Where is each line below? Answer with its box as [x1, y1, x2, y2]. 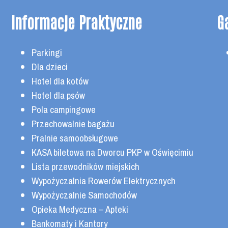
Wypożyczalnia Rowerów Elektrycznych [32, 175, 176, 188]
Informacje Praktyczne [11, 11, 142, 32]
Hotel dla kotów [32, 75, 89, 88]
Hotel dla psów [32, 89, 85, 102]
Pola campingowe [32, 103, 96, 117]
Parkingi [32, 46, 63, 60]
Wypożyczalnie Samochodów [32, 189, 137, 202]
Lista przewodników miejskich [32, 160, 140, 174]
